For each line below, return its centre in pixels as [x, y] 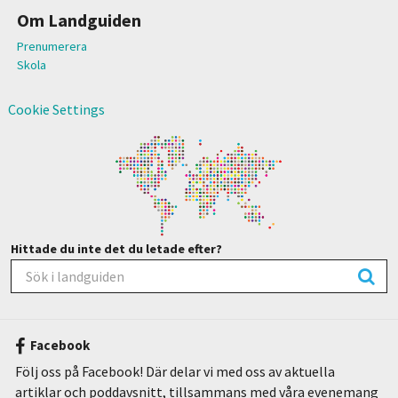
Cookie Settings [56, 109]
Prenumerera [52, 46]
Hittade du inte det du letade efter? [116, 249]
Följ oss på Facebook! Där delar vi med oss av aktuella [175, 372]
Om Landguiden [79, 20]
